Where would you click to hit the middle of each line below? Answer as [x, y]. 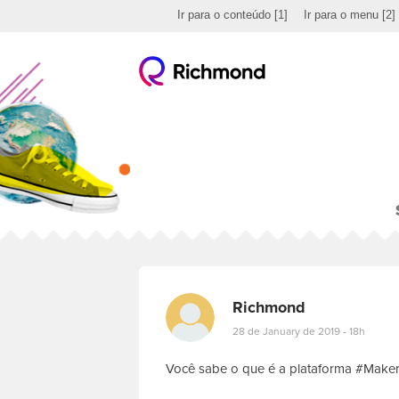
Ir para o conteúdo [224, 15]
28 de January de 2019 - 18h [299, 331]
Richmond [269, 307]
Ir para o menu [341, 15]
